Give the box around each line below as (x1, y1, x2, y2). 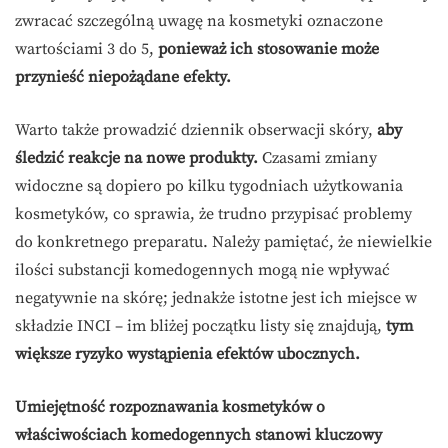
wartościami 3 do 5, (15, 39, 158, 60)
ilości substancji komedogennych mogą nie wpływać (15, 260, 390, 281)
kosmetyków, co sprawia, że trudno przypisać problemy (15, 204, 412, 225)
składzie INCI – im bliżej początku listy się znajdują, (15, 316, 386, 337)
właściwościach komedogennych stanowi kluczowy (15, 425, 382, 446)
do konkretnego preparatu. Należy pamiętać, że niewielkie (15, 232, 432, 253)
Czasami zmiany (258, 148, 377, 169)
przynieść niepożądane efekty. (15, 67, 231, 88)
